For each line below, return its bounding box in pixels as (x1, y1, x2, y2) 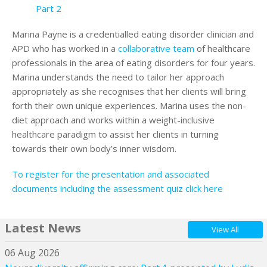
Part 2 (36, 2, 61, 15)
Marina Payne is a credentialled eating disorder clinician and (12, 28, 254, 41)
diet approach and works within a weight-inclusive (12, 114, 215, 126)
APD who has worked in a (12, 42, 118, 55)
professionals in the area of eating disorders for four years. (12, 57, 255, 69)
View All (211, 223, 239, 235)
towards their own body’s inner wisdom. (12, 142, 179, 155)
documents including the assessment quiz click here (12, 182, 223, 194)
